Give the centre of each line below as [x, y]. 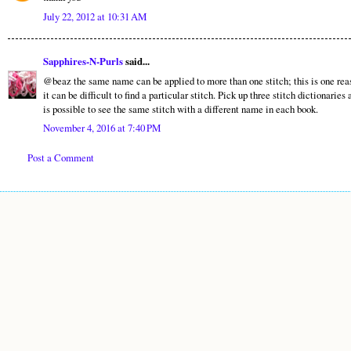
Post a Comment [61, 157]
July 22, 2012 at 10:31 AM [95, 16]
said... [136, 62]
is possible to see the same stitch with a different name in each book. [181, 109]
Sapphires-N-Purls [83, 62]
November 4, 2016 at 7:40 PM [102, 128]
